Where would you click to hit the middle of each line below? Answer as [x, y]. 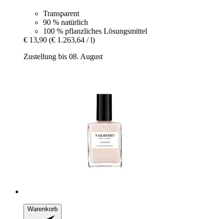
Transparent [61, 14]
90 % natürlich [66, 22]
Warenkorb [43, 209]
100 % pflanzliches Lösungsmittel [95, 31]
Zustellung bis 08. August [63, 57]
